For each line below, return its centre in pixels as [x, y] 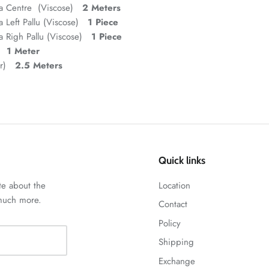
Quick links [182, 160]
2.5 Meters [38, 65]
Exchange [177, 261]
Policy [170, 223]
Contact [173, 204]
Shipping [176, 242]
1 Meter [23, 51]
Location [174, 185]
